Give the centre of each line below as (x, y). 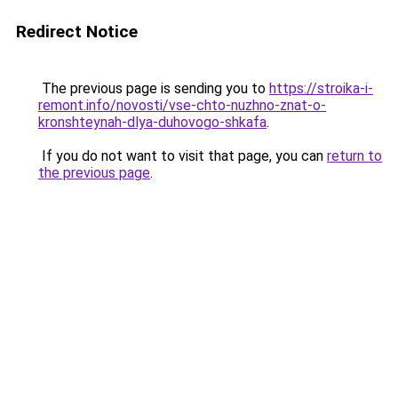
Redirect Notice (77, 32)
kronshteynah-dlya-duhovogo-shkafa (152, 122)
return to (354, 156)
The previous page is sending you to (154, 88)
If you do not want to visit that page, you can (183, 156)
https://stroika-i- (321, 88)
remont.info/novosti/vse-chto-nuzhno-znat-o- (182, 105)
